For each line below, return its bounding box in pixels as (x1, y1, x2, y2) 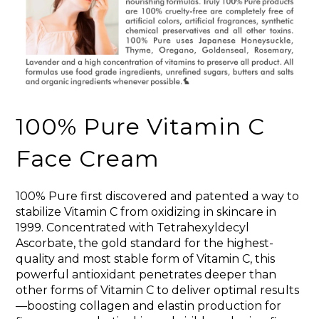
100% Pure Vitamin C (16, 112, 265, 140)
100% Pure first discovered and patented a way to (16, 189, 299, 203)
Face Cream (16, 144, 159, 172)
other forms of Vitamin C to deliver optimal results (16, 283, 299, 297)
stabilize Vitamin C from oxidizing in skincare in (16, 204, 276, 219)
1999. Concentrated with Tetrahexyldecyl (16, 220, 249, 234)
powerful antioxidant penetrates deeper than (16, 267, 276, 281)
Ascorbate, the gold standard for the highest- (16, 236, 273, 250)
